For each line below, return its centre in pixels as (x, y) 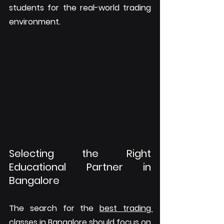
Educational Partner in (80, 167)
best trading (125, 208)
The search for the (54, 208)
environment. (35, 21)
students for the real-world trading (80, 7)
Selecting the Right (80, 154)
